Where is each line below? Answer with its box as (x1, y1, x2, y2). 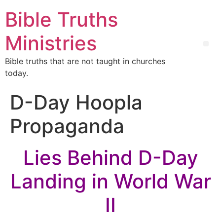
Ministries (5, 31, 97, 55)
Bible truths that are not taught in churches (5, 56, 165, 66)
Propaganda (10, 114, 124, 138)
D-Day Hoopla (10, 90, 143, 114)
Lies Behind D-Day (23, 146, 198, 170)
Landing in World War (10, 169, 211, 193)
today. (5, 68, 28, 78)
